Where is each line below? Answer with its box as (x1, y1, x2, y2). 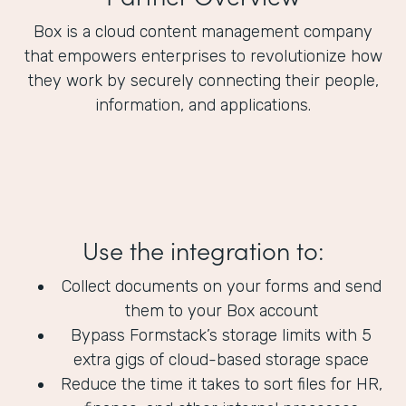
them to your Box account (124, 301, 318, 322)
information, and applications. (95, 95, 311, 116)
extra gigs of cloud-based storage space (73, 350, 369, 371)
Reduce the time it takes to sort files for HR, (60, 374, 382, 395)
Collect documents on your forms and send (61, 276, 382, 297)
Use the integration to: (82, 232, 324, 267)
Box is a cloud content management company (34, 22, 372, 43)
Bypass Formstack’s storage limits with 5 (71, 325, 372, 346)
